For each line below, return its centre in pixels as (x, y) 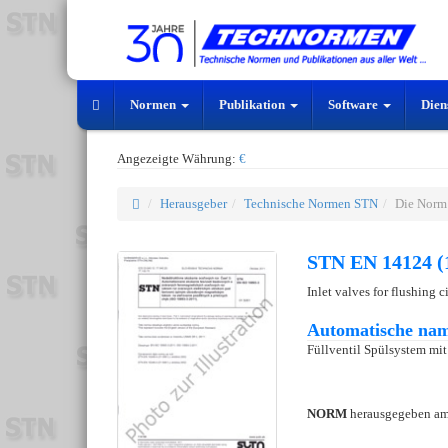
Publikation (253, 104)
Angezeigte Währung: (178, 159)
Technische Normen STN (311, 204)
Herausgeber (193, 204)
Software (354, 104)
